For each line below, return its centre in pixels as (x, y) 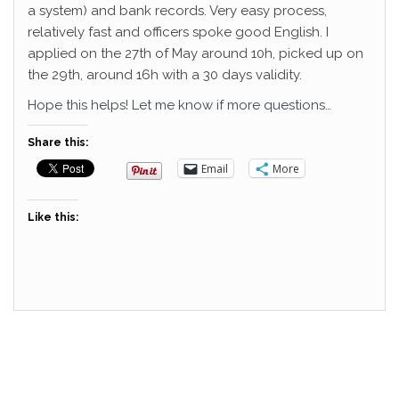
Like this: (53, 217)
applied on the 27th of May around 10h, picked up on (195, 53)
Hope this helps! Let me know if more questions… (179, 105)
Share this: (58, 142)
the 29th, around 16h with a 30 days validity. (165, 75)
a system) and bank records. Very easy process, (177, 11)
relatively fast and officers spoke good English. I (178, 32)
